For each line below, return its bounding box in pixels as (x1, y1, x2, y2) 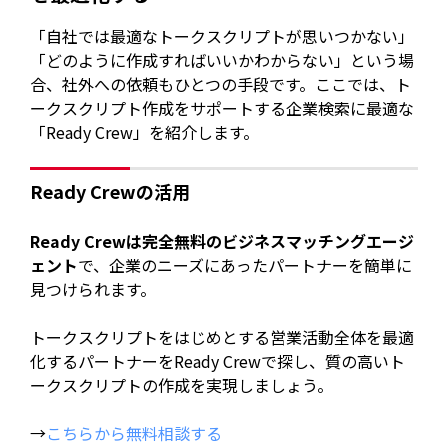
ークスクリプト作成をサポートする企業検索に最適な (30, 95, 415, 120)
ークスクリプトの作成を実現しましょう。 (30, 373, 334, 397)
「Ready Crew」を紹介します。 (30, 119, 260, 144)
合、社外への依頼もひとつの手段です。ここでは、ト (30, 71, 412, 96)
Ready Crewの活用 (30, 178, 191, 204)
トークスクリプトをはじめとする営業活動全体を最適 (30, 325, 415, 349)
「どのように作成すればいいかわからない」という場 (30, 47, 415, 72)
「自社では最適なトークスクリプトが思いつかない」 (30, 23, 415, 48)
